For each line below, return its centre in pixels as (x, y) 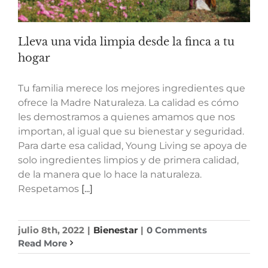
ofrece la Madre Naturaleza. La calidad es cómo (128, 102)
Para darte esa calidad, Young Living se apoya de (133, 145)
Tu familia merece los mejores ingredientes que (132, 88)
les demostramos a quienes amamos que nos (127, 117)
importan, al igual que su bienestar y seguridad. (131, 131)
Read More (42, 243)
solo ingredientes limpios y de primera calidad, (128, 160)
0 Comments (177, 230)
